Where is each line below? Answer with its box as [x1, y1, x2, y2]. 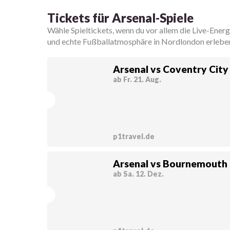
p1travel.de [112, 131, 155, 141]
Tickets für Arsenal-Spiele [47, 10, 194, 25]
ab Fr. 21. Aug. [112, 74, 161, 84]
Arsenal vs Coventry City [112, 63, 228, 75]
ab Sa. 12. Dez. [112, 169, 164, 178]
